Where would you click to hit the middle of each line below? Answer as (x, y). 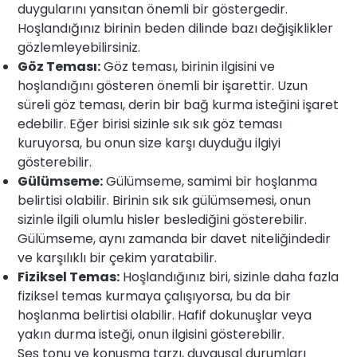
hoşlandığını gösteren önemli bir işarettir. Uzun (163, 86)
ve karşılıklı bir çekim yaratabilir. (118, 258)
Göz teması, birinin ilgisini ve (188, 67)
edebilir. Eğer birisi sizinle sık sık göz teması (150, 124)
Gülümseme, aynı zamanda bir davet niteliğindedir (175, 239)
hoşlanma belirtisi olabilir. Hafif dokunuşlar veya (165, 316)
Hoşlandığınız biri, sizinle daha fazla (229, 277)
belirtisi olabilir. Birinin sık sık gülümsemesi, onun (165, 201)
